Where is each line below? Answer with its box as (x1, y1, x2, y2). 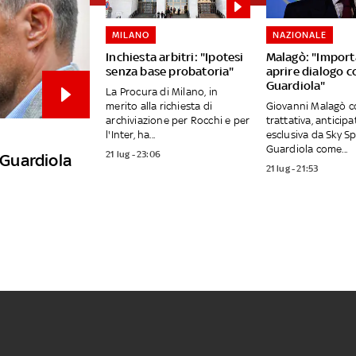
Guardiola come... (265, 143, 348, 156)
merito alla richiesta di (106, 100, 212, 113)
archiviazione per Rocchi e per (106, 114, 250, 127)
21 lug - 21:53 (265, 163, 319, 175)
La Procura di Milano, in (106, 86, 218, 99)
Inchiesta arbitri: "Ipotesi (106, 50, 244, 64)
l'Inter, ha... (106, 129, 155, 141)
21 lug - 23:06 (106, 149, 161, 161)
